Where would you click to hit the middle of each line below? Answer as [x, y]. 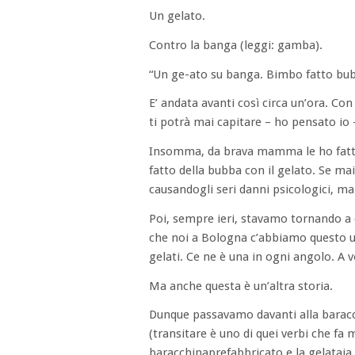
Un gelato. [177, 16]
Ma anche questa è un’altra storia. [241, 286]
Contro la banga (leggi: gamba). [236, 45]
